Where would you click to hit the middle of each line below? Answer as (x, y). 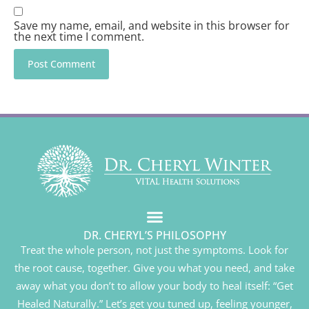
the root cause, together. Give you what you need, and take (154, 268)
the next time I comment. (79, 36)
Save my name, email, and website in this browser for (152, 25)
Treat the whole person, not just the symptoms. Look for (154, 250)
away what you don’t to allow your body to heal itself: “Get (154, 286)
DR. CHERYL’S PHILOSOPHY (154, 236)
